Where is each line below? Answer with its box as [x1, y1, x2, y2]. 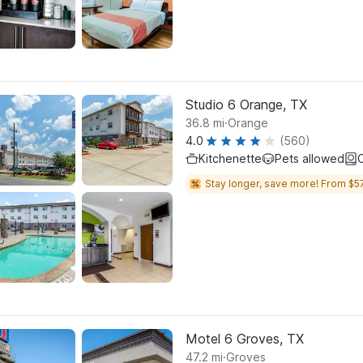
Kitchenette [199, 152, 262, 165]
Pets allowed [275, 152, 344, 165]
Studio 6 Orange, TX [186, 96, 307, 113]
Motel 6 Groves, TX [186, 331, 304, 347]
